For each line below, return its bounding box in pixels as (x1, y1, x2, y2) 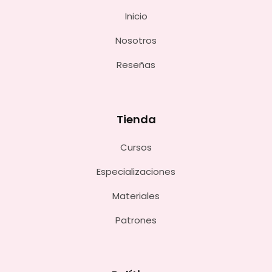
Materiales (112, 189, 160, 202)
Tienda (116, 112, 156, 127)
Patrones (115, 214, 157, 226)
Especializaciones (97, 165, 175, 178)
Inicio (124, 10, 148, 22)
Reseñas (117, 58, 155, 71)
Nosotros (115, 34, 157, 47)
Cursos (120, 141, 152, 154)
